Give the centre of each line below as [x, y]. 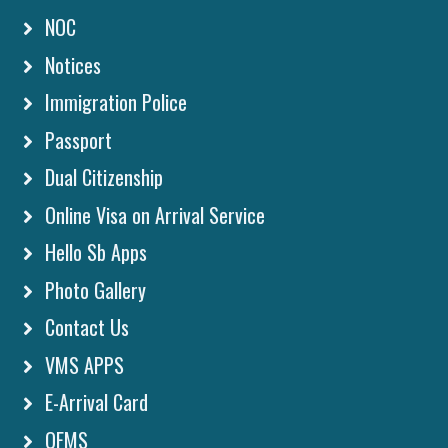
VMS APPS [82, 364]
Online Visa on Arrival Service [152, 214]
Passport [76, 139]
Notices [70, 64]
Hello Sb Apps [93, 252]
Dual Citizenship [101, 177]
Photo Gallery [93, 289]
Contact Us [84, 327]
